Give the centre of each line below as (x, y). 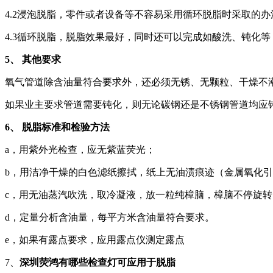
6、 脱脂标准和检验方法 (57, 127)
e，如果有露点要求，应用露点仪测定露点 (95, 240)
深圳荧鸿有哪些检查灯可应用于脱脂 (97, 263)
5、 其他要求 (33, 60)
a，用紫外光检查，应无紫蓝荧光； (80, 150)
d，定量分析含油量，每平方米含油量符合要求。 (110, 218)
